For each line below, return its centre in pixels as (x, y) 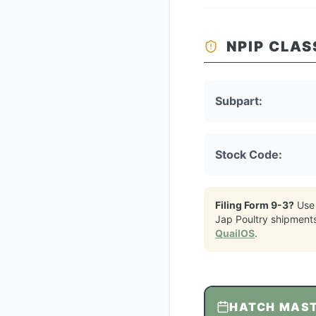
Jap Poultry (242, 219)
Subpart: (239, 101)
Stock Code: (249, 154)
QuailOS (235, 233)
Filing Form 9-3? (255, 205)
